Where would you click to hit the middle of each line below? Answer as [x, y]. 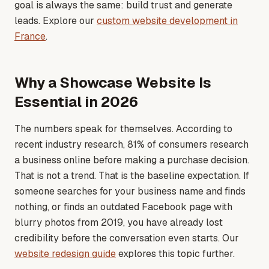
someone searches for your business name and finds [130, 191]
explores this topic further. [175, 253]
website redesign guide [65, 253]
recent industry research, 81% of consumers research [131, 144]
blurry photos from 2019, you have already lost [119, 222]
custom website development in [167, 20]
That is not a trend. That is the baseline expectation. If [132, 175]
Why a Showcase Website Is [113, 82]
